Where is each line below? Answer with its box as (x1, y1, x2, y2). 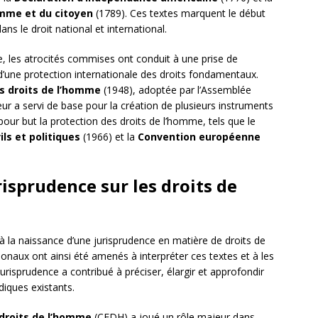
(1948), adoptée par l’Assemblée (101, 83, 251, 97)
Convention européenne (138, 130, 261, 144)
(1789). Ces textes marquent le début (93, 6, 265, 21)
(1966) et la (80, 130, 138, 144)
